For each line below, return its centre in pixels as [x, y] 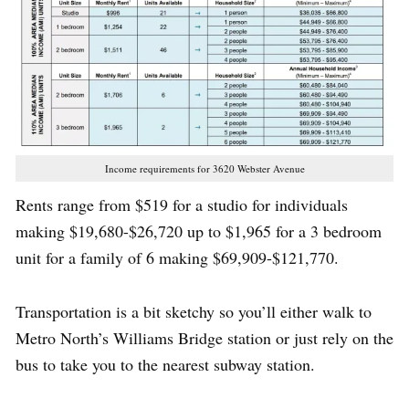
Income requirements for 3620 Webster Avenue [204, 168]
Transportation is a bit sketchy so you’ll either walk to [194, 311]
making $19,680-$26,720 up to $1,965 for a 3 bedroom [199, 231]
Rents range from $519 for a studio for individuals [182, 204]
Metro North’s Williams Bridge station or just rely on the [204, 337]
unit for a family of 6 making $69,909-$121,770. [177, 257]
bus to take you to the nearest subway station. [165, 364]
